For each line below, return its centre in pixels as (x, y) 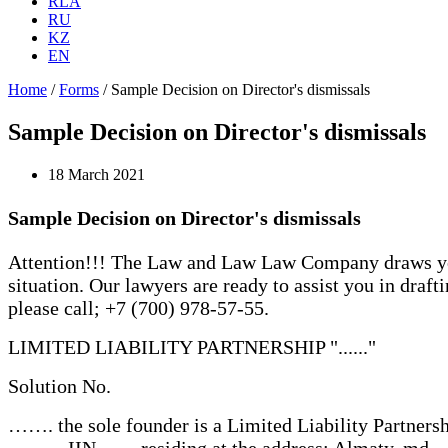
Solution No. (59, 385)
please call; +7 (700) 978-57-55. (138, 307)
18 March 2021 (96, 174)
